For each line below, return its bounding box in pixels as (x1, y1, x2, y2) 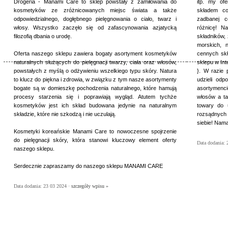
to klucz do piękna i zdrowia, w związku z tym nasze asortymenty (14, 76, 177, 83)
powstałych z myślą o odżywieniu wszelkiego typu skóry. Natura (14, 68, 177, 74)
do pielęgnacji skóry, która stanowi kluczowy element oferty (14, 137, 177, 144)
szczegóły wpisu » (71, 183, 108, 189)
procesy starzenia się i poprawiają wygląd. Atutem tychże (14, 94, 177, 100)
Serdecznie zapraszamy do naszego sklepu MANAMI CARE (14, 163, 163, 169)
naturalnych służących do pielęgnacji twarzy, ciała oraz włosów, (14, 59, 177, 66)
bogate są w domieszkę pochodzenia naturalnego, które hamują (14, 85, 177, 92)
